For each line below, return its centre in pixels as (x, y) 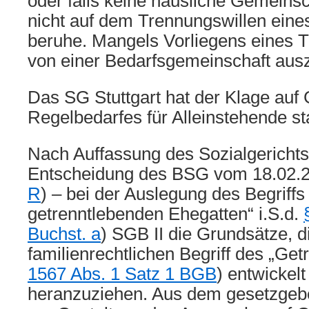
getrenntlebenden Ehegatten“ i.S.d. (166, 214)
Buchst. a (64, 234)
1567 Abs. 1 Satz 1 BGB (122, 274)
